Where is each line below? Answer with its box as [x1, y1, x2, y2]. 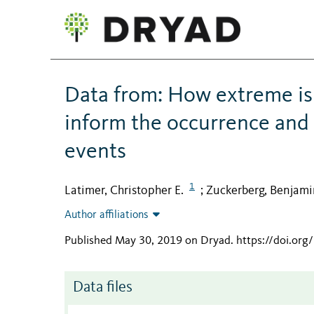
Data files [73, 280, 132, 296]
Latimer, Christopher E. [64, 184, 184, 197]
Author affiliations [64, 210, 149, 221]
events [64, 140, 126, 163]
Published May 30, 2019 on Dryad [64, 235, 231, 247]
